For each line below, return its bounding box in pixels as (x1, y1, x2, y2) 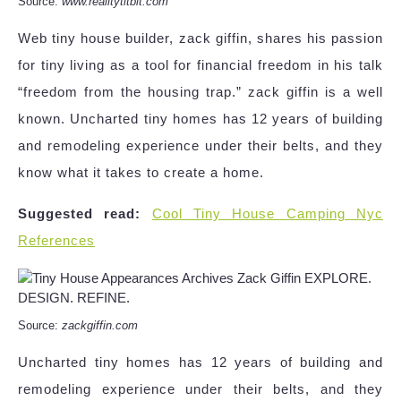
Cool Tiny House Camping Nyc (151, 206, 384, 222)
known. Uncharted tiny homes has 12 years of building (18, 111, 383, 127)
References (18, 233, 95, 249)
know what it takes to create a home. (18, 165, 264, 181)
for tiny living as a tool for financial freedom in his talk (18, 57, 383, 73)
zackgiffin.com (62, 319, 138, 333)
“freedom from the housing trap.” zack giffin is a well (18, 84, 383, 100)
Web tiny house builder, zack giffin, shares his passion (18, 30, 383, 47)
